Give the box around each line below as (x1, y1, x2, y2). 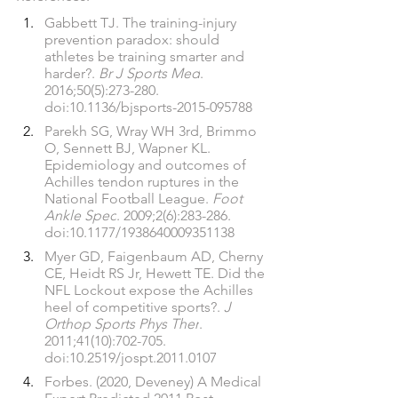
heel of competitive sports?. (44, 298, 224, 315)
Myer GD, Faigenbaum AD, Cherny (44, 248, 267, 265)
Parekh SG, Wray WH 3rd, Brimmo (44, 123, 260, 139)
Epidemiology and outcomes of (44, 156, 250, 173)
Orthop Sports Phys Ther (44, 315, 199, 332)
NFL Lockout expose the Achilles (44, 282, 257, 298)
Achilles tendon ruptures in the (44, 173, 243, 190)
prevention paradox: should (44, 31, 223, 48)
